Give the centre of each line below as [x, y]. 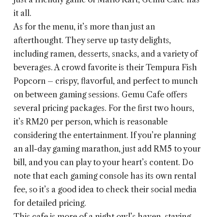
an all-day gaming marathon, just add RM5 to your [107, 149]
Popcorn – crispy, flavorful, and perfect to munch [106, 81]
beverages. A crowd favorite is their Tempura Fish [105, 68]
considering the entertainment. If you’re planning [105, 135]
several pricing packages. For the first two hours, [104, 108]
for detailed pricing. [50, 203]
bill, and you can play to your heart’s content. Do [103, 163]
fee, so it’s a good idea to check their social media [105, 190]
